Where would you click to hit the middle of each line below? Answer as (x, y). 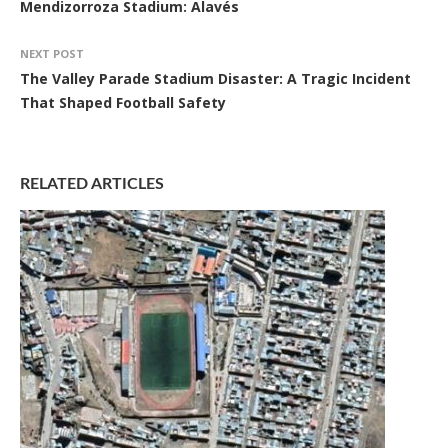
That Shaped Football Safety (123, 103)
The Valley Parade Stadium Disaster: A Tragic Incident (215, 79)
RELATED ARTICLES (92, 184)
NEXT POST (52, 54)
